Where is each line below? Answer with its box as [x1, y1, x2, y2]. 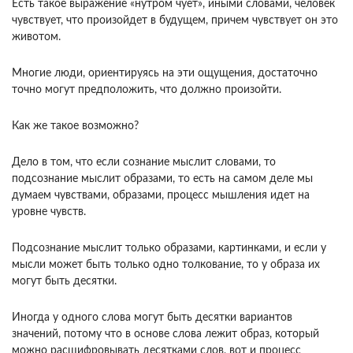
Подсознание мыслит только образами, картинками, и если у [12, 243, 326, 255]
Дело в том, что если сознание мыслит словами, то [12, 157, 276, 169]
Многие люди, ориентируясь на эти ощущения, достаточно [12, 68, 318, 80]
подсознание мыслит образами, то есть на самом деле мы [12, 173, 313, 185]
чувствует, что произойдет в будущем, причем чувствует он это [12, 15, 338, 27]
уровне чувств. [12, 206, 86, 218]
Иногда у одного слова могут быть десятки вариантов [12, 312, 292, 324]
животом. [12, 32, 61, 43]
